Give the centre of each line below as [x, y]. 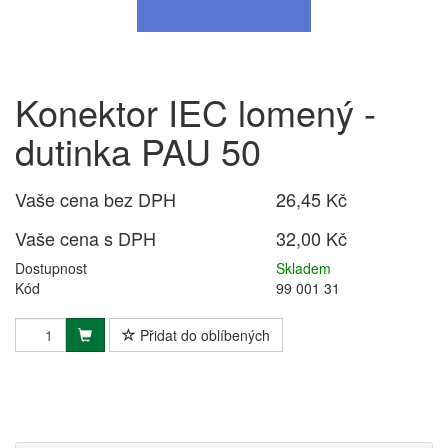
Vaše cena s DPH [85, 238]
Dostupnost [51, 268]
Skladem [304, 268]
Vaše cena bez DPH [95, 199]
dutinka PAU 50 [138, 150]
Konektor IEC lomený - [195, 111]
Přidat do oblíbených [203, 335]
